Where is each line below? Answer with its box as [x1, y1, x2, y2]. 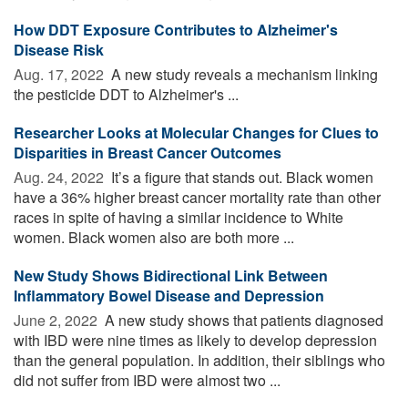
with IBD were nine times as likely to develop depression [14, 329, 377, 351]
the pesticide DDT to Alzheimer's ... [14, 83, 239, 105]
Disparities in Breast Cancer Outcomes [14, 141, 281, 163]
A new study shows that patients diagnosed [101, 309, 383, 331]
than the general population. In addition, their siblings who [14, 349, 385, 371]
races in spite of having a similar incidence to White [14, 206, 343, 228]
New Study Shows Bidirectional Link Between [14, 264, 328, 286]
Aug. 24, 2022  [14, 166, 107, 188]
